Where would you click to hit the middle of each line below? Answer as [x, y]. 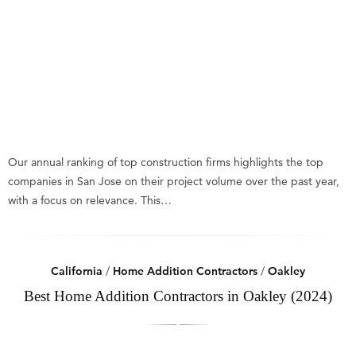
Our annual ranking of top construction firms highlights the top [166, 162]
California [77, 271]
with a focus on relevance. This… [90, 200]
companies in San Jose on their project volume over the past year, [174, 181]
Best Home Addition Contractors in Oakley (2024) [178, 296]
